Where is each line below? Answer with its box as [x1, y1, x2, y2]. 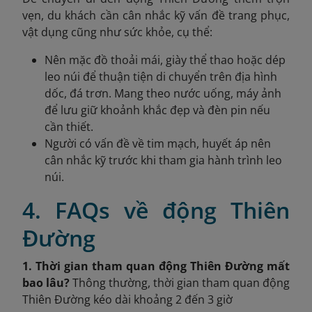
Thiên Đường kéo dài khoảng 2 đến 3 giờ [22, 291, 233, 307]
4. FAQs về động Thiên [22, 194, 290, 225]
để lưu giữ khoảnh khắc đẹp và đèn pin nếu [45, 102, 270, 118]
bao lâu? [22, 274, 72, 290]
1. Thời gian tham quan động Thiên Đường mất [22, 258, 290, 274]
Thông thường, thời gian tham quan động [72, 274, 290, 290]
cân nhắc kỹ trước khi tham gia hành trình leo [45, 152, 282, 168]
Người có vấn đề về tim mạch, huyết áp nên [45, 135, 271, 151]
